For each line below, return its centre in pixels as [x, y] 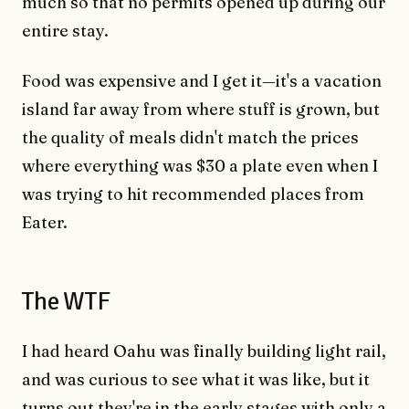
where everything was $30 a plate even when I [200, 165]
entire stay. [65, 30]
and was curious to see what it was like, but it [196, 379]
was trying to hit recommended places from [193, 194]
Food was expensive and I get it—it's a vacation [202, 80]
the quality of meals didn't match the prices [190, 137]
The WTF [66, 301]
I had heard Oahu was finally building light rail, [204, 351]
